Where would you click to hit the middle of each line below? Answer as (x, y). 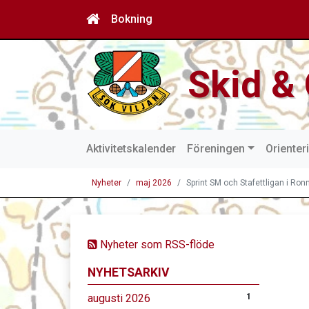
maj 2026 (154, 183)
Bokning (132, 19)
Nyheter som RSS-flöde (156, 245)
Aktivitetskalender (131, 149)
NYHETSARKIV (129, 272)
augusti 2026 (119, 298)
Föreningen (216, 149)
